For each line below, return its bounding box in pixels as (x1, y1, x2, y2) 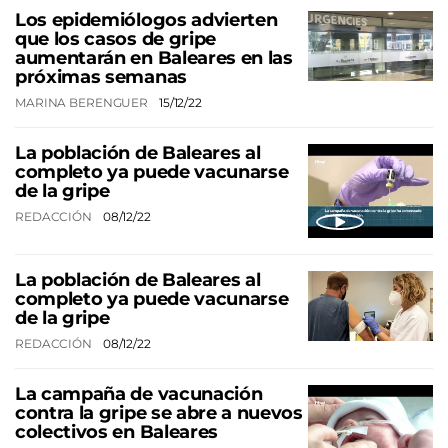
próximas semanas (15, 65, 187, 88)
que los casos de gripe (15, 27, 216, 50)
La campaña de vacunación (15, 382, 263, 405)
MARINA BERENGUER (15, 94, 151, 110)
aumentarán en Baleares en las (15, 46, 293, 69)
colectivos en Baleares (15, 420, 218, 443)
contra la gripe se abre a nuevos (15, 401, 303, 424)
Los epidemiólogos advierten (15, 8, 278, 31)
